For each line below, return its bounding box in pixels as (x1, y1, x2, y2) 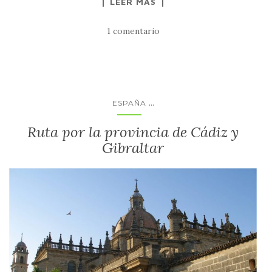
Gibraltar (102, 138, 164, 157)
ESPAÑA (112, 98, 146, 107)
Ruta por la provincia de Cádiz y (27, 123, 239, 141)
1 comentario (106, 25, 160, 36)
